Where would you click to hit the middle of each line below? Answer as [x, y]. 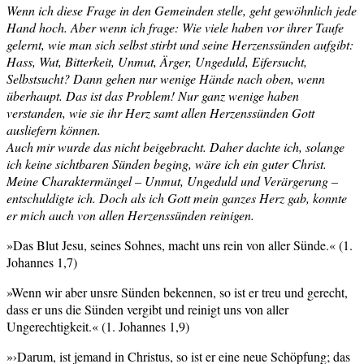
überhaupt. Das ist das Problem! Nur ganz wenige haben [153, 95]
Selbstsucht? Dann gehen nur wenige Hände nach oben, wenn [166, 78]
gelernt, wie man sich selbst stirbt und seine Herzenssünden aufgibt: [180, 44]
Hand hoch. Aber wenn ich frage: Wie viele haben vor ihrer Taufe [175, 27]
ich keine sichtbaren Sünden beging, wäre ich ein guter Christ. [167, 163]
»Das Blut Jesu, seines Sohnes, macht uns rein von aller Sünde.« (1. [180, 245]
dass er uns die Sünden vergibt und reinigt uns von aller [147, 309]
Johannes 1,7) [42, 262]
